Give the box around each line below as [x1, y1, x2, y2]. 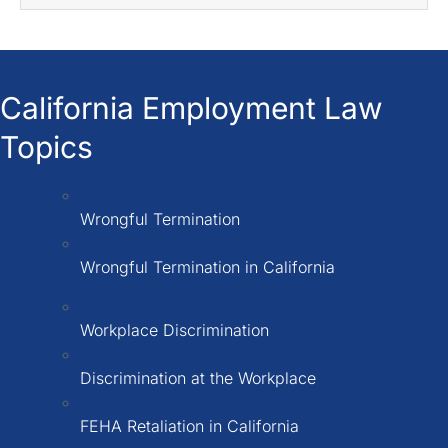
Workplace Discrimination [80, 319, 269, 340]
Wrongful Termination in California [80, 257, 335, 278]
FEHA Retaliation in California [80, 415, 299, 436]
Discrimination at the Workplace [80, 367, 316, 388]
